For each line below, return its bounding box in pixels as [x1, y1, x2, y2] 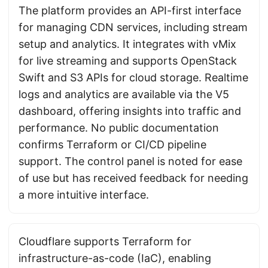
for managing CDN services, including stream [19, 21, 248, 33]
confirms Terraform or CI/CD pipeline [19, 138, 206, 151]
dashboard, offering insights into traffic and [19, 105, 241, 117]
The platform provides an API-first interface [19, 4, 241, 17]
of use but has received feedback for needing [19, 172, 248, 184]
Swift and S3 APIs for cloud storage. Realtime [19, 71, 248, 84]
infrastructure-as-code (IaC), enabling [19, 252, 211, 264]
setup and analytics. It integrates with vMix [19, 38, 236, 50]
